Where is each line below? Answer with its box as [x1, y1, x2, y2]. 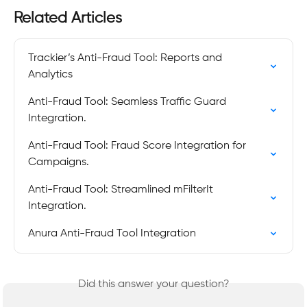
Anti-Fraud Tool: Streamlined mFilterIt [28, 184, 216, 196]
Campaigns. [28, 157, 89, 169]
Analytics [28, 69, 73, 81]
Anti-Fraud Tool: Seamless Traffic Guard [28, 97, 229, 108]
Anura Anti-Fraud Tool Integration [28, 228, 196, 240]
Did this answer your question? [77, 279, 230, 291]
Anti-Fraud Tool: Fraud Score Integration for [28, 140, 249, 152]
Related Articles [14, 11, 122, 27]
